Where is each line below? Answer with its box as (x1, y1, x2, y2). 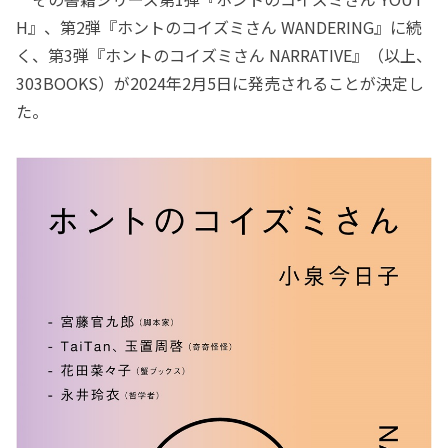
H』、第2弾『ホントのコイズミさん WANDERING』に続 (16, 15, 422, 40)
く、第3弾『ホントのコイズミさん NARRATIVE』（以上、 (16, 43, 432, 68)
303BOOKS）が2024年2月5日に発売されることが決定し (16, 71, 424, 96)
